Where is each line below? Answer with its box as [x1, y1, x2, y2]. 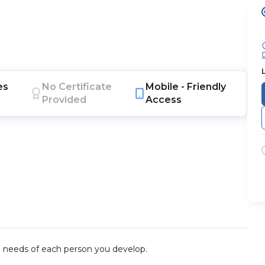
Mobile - [146, 81, 188, 92]
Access [146, 94, 182, 105]
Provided [42, 94, 87, 105]
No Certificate [42, 81, 112, 92]
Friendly [187, 81, 227, 92]
